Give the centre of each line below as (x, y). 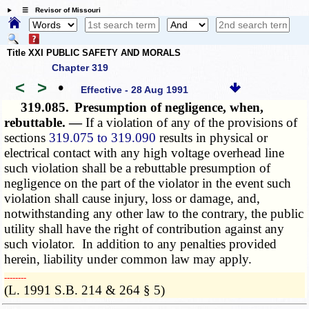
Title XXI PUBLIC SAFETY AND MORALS (94, 52)
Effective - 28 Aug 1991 (135, 89)
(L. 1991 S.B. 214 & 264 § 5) (85, 290)
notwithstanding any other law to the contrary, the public (154, 214)
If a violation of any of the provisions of (192, 123)
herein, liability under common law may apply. (128, 259)
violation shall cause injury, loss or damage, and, (132, 199)
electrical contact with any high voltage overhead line (144, 153)
